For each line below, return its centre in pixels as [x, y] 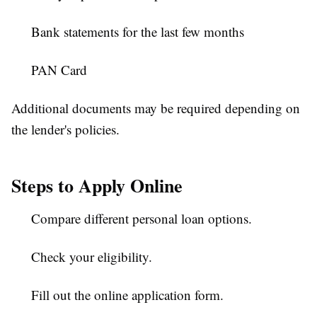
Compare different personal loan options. [142, 219]
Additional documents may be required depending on [156, 108]
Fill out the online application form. [127, 295]
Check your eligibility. [92, 257]
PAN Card [59, 70]
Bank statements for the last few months [138, 32]
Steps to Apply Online [97, 186]
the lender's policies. [65, 129]
